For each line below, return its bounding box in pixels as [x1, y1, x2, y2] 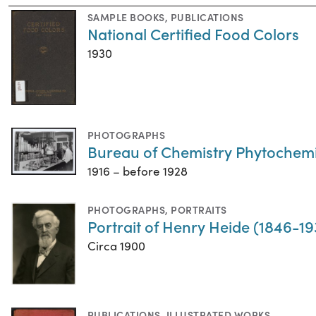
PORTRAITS [171, 202, 227, 217]
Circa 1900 [87, 238, 145, 255]
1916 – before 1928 [87, 163, 188, 180]
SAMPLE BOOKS [87, 9, 165, 24]
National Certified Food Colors [87, 22, 299, 44]
